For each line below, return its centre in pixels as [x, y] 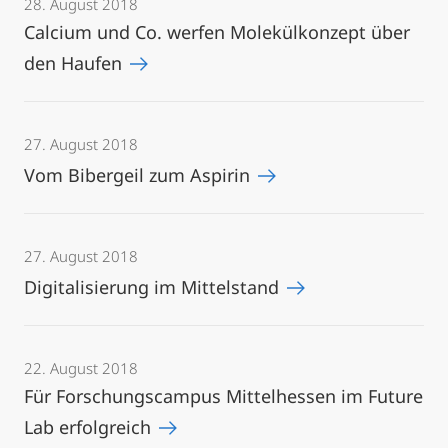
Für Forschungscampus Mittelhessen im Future [223, 396]
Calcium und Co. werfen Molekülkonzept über [217, 32]
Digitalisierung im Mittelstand [154, 287]
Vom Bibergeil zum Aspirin [139, 175]
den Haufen [75, 63]
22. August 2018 [81, 368]
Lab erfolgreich [90, 427]
